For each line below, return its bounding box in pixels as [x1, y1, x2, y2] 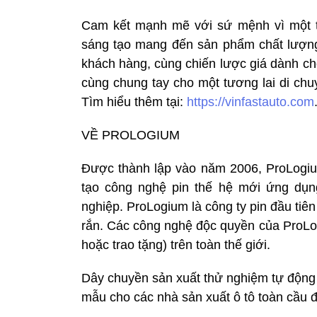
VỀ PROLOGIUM [81, 128, 180, 143]
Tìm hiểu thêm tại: [81, 95, 187, 110]
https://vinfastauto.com [186, 95, 314, 110]
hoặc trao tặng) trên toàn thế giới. [81, 238, 270, 253]
